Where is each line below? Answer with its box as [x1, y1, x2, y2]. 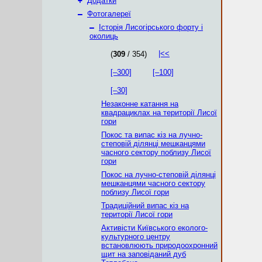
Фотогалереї [87, 9, 131, 18]
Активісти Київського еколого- [101, 223, 208, 232]
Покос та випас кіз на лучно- [101, 130, 202, 139]
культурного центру [101, 232, 170, 241]
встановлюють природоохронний [101, 241, 218, 250]
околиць [89, 32, 118, 40]
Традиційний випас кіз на [101, 201, 189, 210]
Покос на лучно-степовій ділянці [101, 170, 216, 179]
